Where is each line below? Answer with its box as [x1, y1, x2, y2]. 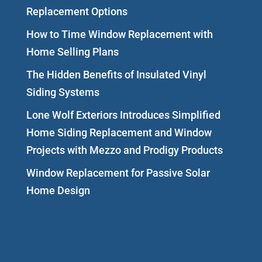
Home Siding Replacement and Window [26, 126, 212, 139]
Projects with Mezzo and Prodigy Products [26, 143, 223, 156]
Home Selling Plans [26, 45, 119, 58]
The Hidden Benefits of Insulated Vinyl [26, 68, 206, 81]
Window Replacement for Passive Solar [26, 166, 210, 179]
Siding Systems [26, 85, 99, 98]
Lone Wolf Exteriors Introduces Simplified [26, 108, 220, 121]
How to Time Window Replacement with [26, 27, 213, 40]
